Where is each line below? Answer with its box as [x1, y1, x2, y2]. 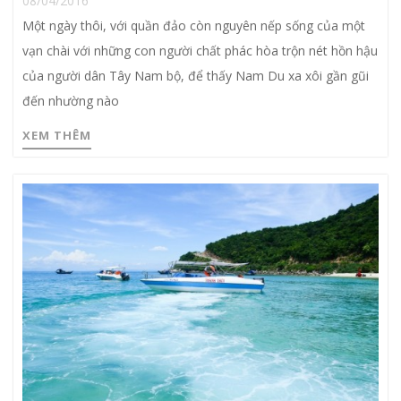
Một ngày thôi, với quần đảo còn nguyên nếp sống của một [22, 16, 365, 34]
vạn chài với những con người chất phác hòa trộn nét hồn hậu [22, 41, 378, 59]
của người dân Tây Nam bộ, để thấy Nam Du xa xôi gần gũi [22, 66, 369, 84]
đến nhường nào [22, 91, 119, 109]
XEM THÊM [22, 126, 91, 143]
